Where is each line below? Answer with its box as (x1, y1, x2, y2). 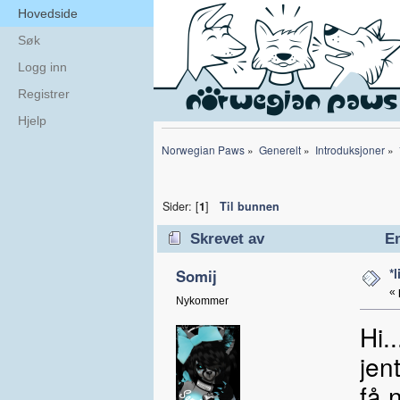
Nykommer (175, 294, 229, 307)
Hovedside (18, 6, 78, 21)
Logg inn (18, 60, 67, 74)
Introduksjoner (314, 141, 385, 157)
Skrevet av (190, 229, 265, 247)
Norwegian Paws (162, 141, 245, 157)
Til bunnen (219, 197, 279, 214)
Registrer (18, 87, 70, 101)
